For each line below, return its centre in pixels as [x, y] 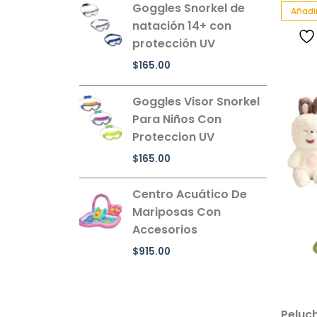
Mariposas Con [177, 212]
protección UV [174, 43]
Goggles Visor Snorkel [196, 101]
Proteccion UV [173, 137]
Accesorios [165, 230]
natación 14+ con [182, 25]
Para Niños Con [177, 119]
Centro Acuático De [190, 195]
